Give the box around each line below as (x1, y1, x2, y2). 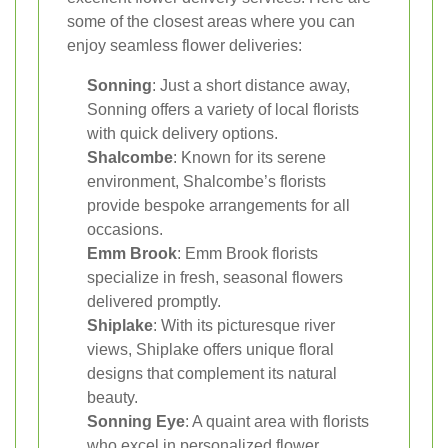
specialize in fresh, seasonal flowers (87, 269, 343, 287)
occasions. (87, 221, 163, 239)
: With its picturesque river (153, 317, 335, 335)
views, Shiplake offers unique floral (87, 341, 334, 359)
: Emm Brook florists (177, 245, 318, 263)
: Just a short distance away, (152, 77, 350, 95)
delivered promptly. (87, 293, 221, 311)
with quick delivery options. (87, 125, 278, 143)
